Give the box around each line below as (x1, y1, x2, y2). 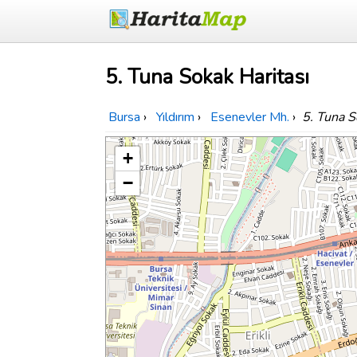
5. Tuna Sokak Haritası (105, 63, 309, 92)
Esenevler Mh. (210, 108, 289, 127)
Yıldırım (156, 108, 194, 127)
